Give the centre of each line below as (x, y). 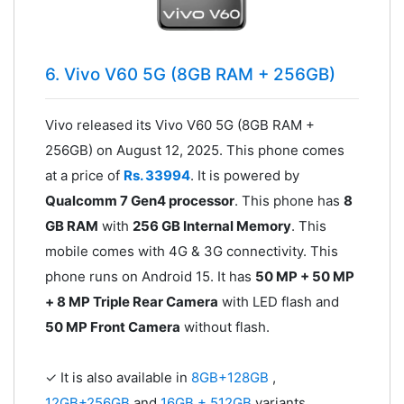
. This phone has (289, 200)
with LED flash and (278, 301)
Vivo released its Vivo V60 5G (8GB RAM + (179, 124)
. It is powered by (244, 175)
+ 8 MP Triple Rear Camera (131, 301)
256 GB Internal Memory (211, 225)
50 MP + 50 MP (304, 276)
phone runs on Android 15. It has (150, 276)
